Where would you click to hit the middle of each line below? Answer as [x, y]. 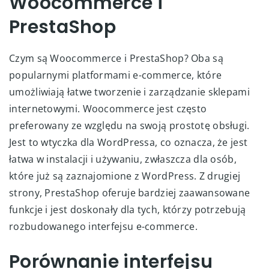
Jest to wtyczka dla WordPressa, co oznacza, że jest [128, 142]
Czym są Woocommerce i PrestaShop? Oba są [116, 58]
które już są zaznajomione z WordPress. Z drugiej [125, 176]
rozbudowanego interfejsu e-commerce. [103, 226]
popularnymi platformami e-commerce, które [116, 75]
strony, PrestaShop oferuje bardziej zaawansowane [130, 192]
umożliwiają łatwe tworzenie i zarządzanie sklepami [130, 92]
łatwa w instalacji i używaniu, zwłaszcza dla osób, [123, 159]
